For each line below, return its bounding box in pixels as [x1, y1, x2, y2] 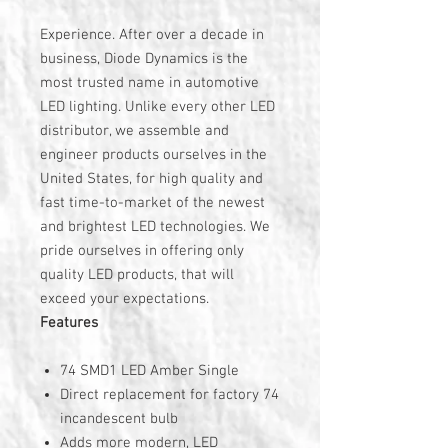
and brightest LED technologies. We [40, 218, 270, 236]
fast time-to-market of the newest [40, 194, 265, 212]
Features [40, 314, 98, 332]
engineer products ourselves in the [40, 146, 267, 164]
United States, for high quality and [40, 170, 263, 188]
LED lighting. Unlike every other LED [40, 98, 275, 116]
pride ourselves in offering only [40, 242, 244, 260]
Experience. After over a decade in [40, 26, 264, 44]
